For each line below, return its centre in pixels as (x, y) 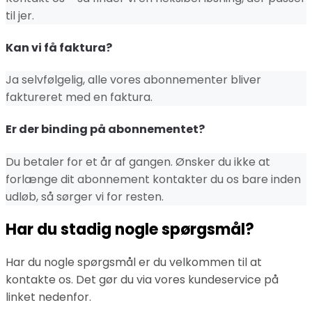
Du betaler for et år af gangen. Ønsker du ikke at (138, 162)
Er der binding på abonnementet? (105, 130)
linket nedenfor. (48, 297)
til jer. (20, 15)
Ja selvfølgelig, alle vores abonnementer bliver (133, 80)
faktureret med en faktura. (79, 97)
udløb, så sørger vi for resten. (85, 196)
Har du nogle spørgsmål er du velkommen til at (134, 263)
